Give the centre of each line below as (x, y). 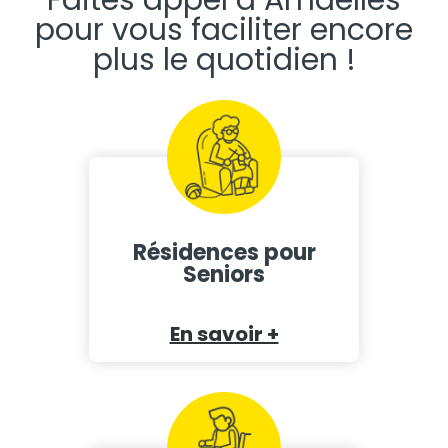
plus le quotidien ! (224, 59)
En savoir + (224, 333)
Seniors (224, 274)
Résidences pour (224, 252)
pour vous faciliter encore (224, 29)
